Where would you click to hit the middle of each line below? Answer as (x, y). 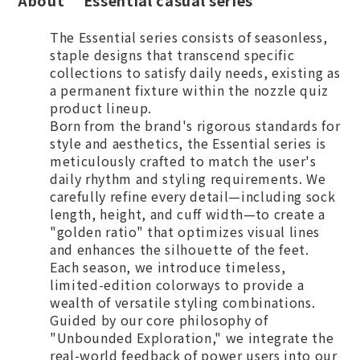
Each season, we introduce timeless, (168, 267)
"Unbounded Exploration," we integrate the (192, 337)
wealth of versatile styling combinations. (184, 302)
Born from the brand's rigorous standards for (195, 125)
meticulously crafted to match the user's (183, 161)
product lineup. (103, 108)
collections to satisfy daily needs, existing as (195, 72)
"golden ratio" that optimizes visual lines (185, 231)
